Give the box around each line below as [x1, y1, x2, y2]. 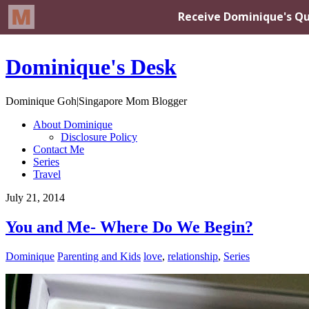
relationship [168, 250, 218, 262]
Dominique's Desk [6, 54, 177, 80]
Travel [33, 168, 61, 180]
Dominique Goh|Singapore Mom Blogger [6, 94, 187, 107]
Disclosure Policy [61, 130, 137, 143]
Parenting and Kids [57, 250, 141, 262]
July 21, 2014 [6, 191, 65, 203]
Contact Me [33, 143, 84, 155]
